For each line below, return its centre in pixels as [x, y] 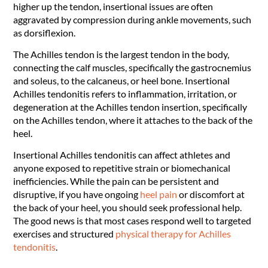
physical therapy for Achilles [173, 234]
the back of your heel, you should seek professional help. [128, 208]
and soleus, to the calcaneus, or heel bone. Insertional [122, 80]
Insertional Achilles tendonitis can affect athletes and [122, 155]
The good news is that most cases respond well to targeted [133, 221]
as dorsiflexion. [45, 32]
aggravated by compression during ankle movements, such [133, 19]
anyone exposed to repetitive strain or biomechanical [122, 168]
